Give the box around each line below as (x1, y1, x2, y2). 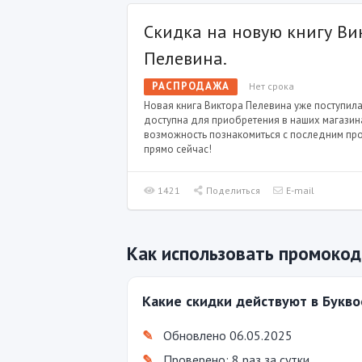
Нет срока (249, 80, 294, 92)
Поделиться (204, 184, 261, 196)
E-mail (284, 184, 315, 196)
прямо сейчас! (144, 142, 212, 156)
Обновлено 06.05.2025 (163, 327, 293, 343)
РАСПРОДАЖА (152, 79, 229, 93)
